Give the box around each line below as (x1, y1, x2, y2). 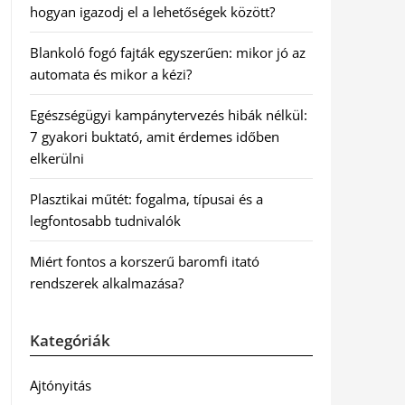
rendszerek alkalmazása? (29, 274, 184, 292)
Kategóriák (29, 330, 110, 351)
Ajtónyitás (29, 376, 91, 394)
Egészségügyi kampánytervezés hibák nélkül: (29, 106, 307, 124)
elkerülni (29, 149, 84, 167)
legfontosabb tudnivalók (29, 212, 181, 230)
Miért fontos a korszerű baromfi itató (29, 252, 259, 270)
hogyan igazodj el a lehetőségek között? (29, 3, 275, 21)
